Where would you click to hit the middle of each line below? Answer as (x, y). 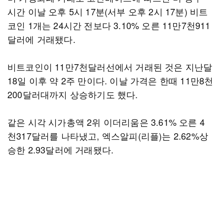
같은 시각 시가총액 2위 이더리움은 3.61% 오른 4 (106, 122)
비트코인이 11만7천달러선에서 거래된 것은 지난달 (110, 67)
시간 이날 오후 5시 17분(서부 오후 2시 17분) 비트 (108, 11)
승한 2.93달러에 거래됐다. (61, 149)
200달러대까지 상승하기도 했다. (73, 94)
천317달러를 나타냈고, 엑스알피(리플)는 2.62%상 (108, 136)
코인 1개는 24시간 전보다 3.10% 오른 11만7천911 (109, 25)
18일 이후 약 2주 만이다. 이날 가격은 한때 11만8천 (110, 80)
